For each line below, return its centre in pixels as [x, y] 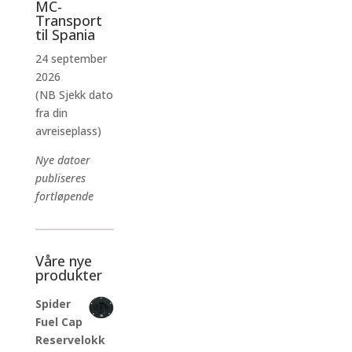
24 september [71, 59]
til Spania [65, 35]
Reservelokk [70, 340]
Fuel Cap [59, 322]
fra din [51, 113]
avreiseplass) [68, 131]
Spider [53, 304]
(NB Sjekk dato [74, 95]
